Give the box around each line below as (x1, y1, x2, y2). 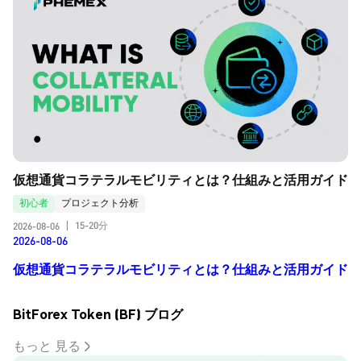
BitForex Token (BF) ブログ (13, 305, 183, 323)
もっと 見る (13, 337, 81, 355)
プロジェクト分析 (61, 197, 139, 210)
